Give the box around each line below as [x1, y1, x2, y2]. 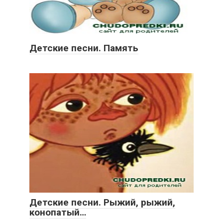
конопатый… [29, 207, 86, 218]
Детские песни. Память [29, 42, 138, 54]
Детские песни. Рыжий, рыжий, [29, 197, 175, 208]
